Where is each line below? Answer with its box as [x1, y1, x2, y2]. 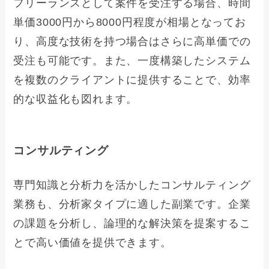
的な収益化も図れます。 [13, 93, 138, 106]
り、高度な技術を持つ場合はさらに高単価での [13, 35, 251, 48]
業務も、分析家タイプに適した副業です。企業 [13, 198, 251, 210]
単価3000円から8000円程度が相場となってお [13, 16, 246, 29]
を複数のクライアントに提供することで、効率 [13, 74, 251, 86]
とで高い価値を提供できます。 [13, 236, 172, 249]
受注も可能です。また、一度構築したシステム [13, 55, 251, 67]
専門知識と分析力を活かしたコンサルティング [13, 178, 251, 191]
